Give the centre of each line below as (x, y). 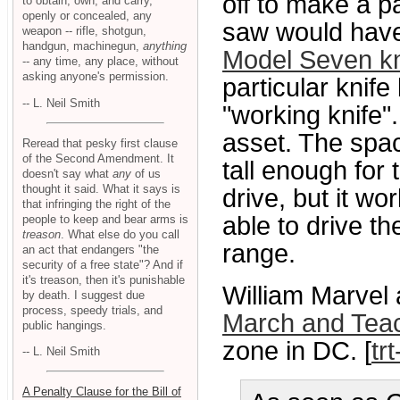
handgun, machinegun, (83, 46)
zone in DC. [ (297, 351)
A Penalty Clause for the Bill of (102, 391)
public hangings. (64, 325)
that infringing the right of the (96, 204)
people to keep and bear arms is (105, 219)
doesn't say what (67, 173)
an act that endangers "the (91, 249)
